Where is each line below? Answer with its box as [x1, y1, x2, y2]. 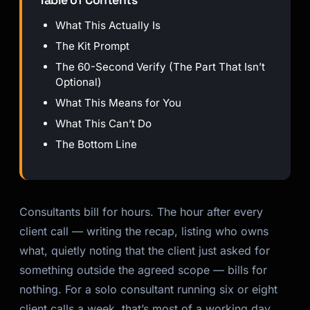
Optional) [55, 75, 102, 89]
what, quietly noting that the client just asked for [19, 244, 270, 257]
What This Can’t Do [55, 117, 152, 130]
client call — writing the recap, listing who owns [19, 224, 268, 238]
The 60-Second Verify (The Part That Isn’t [55, 60, 265, 73]
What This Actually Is [55, 19, 161, 32]
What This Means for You [55, 96, 181, 109]
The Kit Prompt [55, 39, 129, 53]
